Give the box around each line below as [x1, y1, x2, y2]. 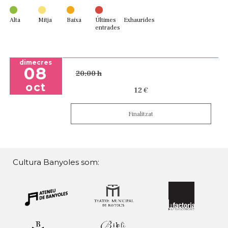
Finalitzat [128, 110, 154, 119]
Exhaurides [124, 16, 155, 24]
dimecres [19, 59, 52, 67]
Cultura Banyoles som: [12, 157, 99, 167]
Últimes [95, 16, 116, 24]
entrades [95, 23, 120, 32]
